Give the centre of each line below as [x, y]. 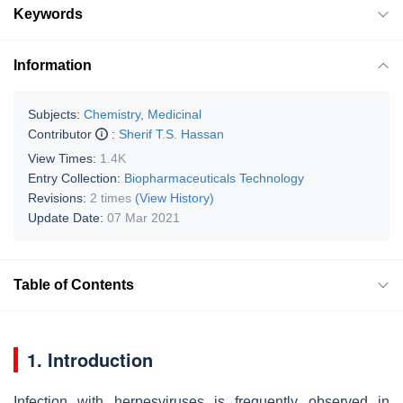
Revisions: [59, 197]
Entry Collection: [76, 178]
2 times [111, 197]
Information [53, 65]
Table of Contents [74, 284]
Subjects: [54, 114]
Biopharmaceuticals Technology [214, 178]
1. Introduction [90, 359]
